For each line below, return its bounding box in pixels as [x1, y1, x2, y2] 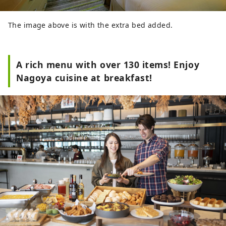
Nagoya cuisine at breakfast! [16, 71, 152, 84]
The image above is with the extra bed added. [8, 20, 173, 30]
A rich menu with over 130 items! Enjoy [16, 58, 200, 71]
